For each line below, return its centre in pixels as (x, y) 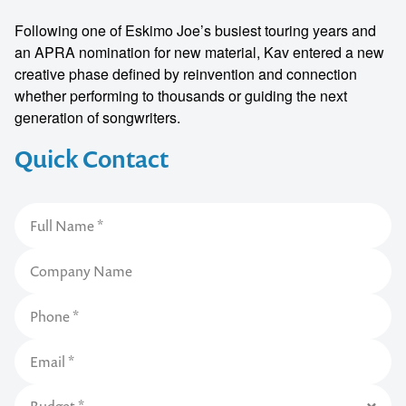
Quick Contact (92, 159)
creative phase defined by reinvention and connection (186, 74)
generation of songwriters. (97, 117)
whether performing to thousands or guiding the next (181, 96)
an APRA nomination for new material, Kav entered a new (199, 52)
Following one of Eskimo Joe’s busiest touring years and (195, 30)
